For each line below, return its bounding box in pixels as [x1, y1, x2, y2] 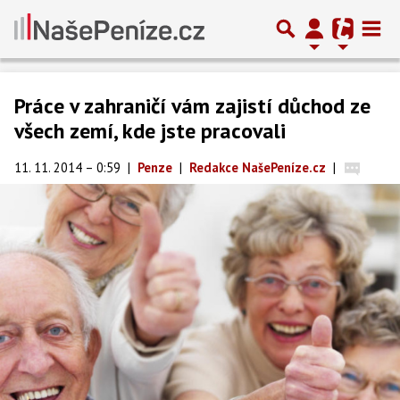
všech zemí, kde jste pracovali [14, 117, 286, 145]
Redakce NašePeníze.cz [189, 159, 326, 176]
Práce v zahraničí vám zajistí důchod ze [14, 92, 371, 120]
